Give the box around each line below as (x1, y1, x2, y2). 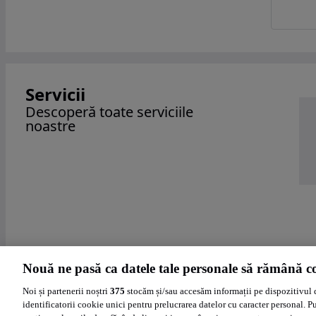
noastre (25, 116, 75, 135)
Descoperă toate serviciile (25, 102, 193, 121)
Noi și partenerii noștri (23, 286, 110, 296)
